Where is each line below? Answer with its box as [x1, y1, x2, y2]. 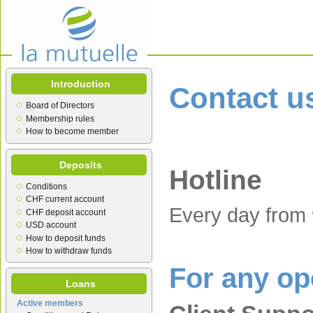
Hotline [169, 165, 262, 196]
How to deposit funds [26, 233, 105, 243]
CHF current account [26, 194, 104, 205]
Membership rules [26, 113, 94, 124]
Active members [17, 298, 83, 309]
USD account [26, 220, 76, 231]
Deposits [59, 159, 102, 170]
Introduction [51, 78, 110, 89]
